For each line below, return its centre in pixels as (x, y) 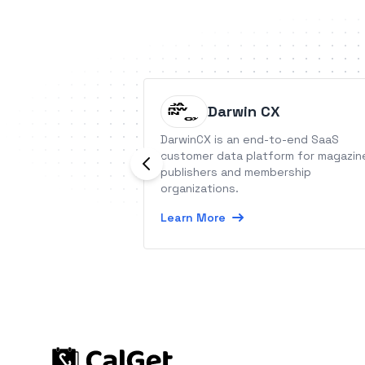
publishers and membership (236, 172)
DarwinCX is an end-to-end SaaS (250, 139)
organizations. (200, 188)
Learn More (193, 218)
